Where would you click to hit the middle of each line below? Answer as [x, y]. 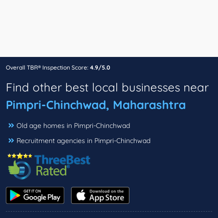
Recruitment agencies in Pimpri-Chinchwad [83, 141]
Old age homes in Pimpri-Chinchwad [73, 126]
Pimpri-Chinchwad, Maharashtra [96, 105]
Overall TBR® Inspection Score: [48, 68]
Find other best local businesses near [107, 87]
